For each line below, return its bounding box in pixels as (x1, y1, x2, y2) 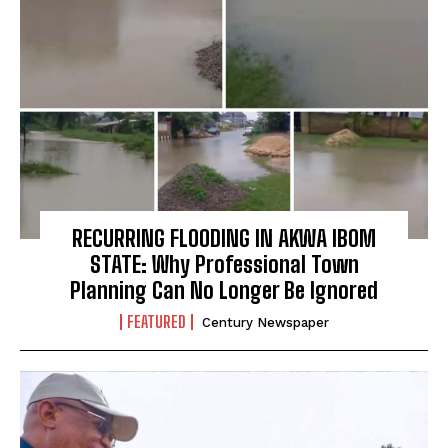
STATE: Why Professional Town (89, 250, 359, 278)
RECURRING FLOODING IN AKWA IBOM (72, 224, 376, 252)
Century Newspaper (201, 314, 329, 330)
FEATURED (126, 311, 186, 331)
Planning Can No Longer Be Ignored (70, 276, 378, 304)
